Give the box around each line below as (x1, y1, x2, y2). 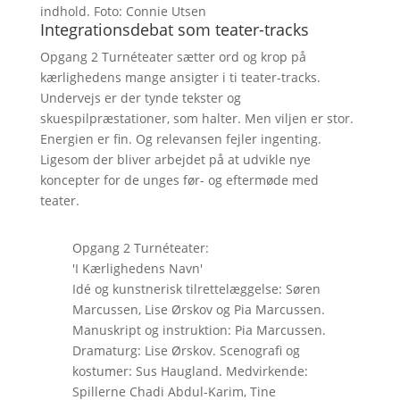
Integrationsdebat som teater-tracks (39, 18, 309, 40)
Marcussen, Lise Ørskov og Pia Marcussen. (71, 300, 325, 318)
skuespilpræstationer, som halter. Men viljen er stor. (39, 109, 354, 127)
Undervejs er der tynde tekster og (39, 88, 241, 106)
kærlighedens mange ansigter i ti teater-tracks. (39, 68, 321, 86)
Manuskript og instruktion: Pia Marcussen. (71, 321, 326, 338)
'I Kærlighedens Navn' (71, 259, 203, 277)
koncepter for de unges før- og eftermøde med (39, 171, 319, 188)
